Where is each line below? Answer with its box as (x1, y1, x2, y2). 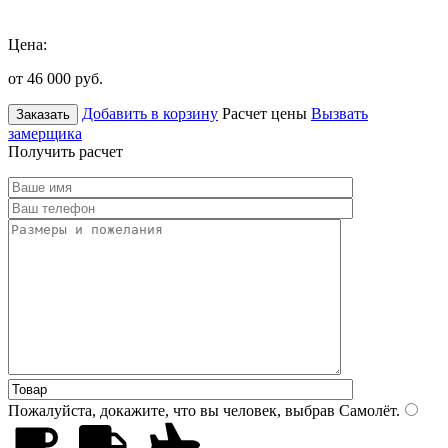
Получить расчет (8, 142, 123, 160)
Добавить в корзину (82, 104, 218, 122)
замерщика (8, 124, 82, 142)
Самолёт (335, 401, 396, 419)
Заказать (16, 106, 70, 122)
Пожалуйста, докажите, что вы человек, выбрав (8, 401, 335, 419)
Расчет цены (222, 104, 307, 122)
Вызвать (311, 104, 368, 122)
